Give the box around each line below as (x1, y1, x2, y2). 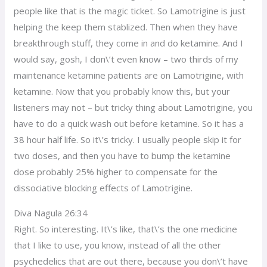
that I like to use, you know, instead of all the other (14, 238, 222, 251)
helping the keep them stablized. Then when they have (14, 20, 238, 33)
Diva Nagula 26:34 (14, 206, 88, 219)
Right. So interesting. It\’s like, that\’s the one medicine (14, 222, 238, 235)
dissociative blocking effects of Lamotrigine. (14, 181, 193, 194)
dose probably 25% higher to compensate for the (14, 165, 218, 178)
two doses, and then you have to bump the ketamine (14, 149, 231, 162)
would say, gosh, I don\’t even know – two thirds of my (14, 52, 239, 65)
